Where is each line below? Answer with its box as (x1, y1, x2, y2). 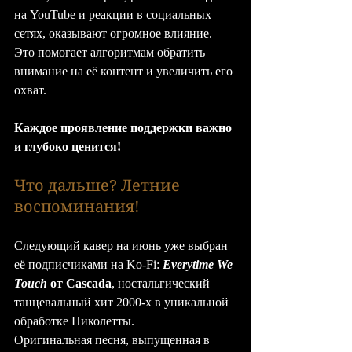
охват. (14, 82, 46, 97)
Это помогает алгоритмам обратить (14, 45, 208, 59)
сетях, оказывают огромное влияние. (14, 26, 215, 40)
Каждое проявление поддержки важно (14, 120, 235, 134)
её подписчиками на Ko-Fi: (14, 257, 163, 271)
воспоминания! (14, 197, 140, 216)
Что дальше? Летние (14, 176, 184, 195)
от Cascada (47, 276, 112, 290)
